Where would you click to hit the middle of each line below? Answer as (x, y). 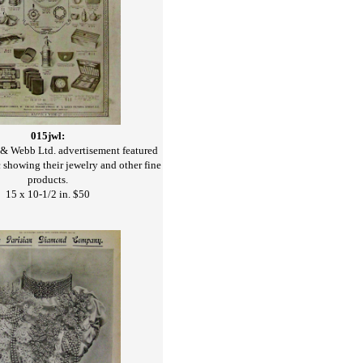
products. (48, 179)
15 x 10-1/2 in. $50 (48, 194)
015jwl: (48, 135)
